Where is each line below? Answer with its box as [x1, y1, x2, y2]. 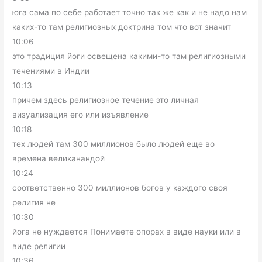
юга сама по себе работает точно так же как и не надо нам [12, 8, 247, 18]
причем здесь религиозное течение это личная [12, 95, 199, 105]
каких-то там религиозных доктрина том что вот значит [12, 22, 232, 32]
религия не [12, 198, 56, 208]
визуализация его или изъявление [12, 110, 149, 120]
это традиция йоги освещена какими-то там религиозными [12, 51, 246, 61]
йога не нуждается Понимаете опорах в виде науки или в [12, 227, 242, 237]
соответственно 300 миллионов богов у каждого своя [12, 183, 228, 193]
